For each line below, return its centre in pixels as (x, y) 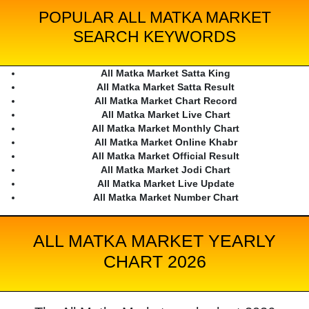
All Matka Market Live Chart (166, 115)
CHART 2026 (154, 262)
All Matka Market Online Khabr (166, 142)
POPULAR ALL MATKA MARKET (154, 18)
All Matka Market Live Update (166, 184)
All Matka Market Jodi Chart (166, 170)
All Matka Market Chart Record (166, 101)
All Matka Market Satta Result (166, 87)
